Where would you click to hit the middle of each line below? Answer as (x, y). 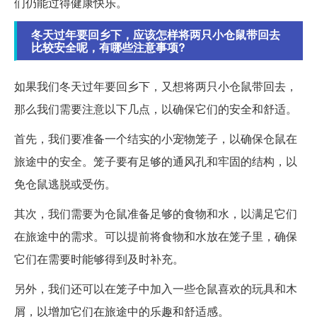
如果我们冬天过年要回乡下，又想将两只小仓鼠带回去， (156, 86)
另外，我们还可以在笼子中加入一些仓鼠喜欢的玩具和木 (156, 289)
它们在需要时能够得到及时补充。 (99, 259)
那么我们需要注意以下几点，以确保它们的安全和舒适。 (156, 109)
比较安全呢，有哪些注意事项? (108, 47)
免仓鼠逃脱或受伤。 (65, 184)
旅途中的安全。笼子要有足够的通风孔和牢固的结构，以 (156, 161)
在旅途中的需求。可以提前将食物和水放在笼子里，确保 (156, 236)
